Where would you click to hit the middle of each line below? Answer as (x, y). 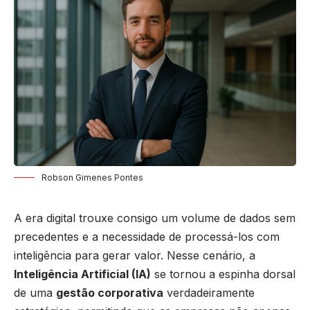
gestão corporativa (110, 292)
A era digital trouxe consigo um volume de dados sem (155, 218)
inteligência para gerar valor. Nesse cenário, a (135, 255)
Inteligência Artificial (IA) (82, 274)
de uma (35, 292)
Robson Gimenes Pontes (92, 177)
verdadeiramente (209, 292)
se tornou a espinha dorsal (223, 274)
